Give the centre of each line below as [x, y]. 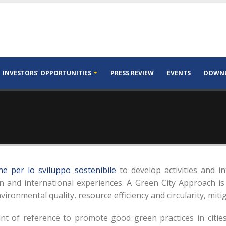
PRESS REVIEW [132, 73]
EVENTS [179, 73]
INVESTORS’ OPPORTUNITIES [47, 73]
